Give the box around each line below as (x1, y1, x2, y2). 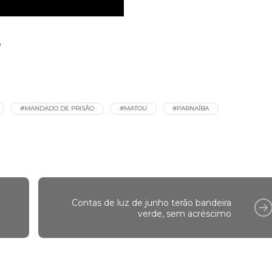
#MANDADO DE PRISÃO (20, 174, 94, 182)
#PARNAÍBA (172, 174, 209, 182)
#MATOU (120, 174, 147, 182)
